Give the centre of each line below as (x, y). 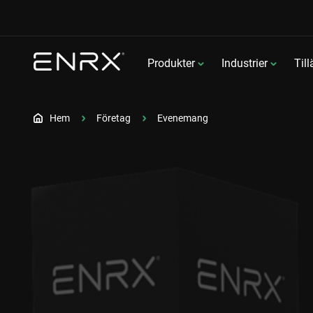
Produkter (171, 63)
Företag (114, 118)
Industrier (244, 63)
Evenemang (183, 118)
